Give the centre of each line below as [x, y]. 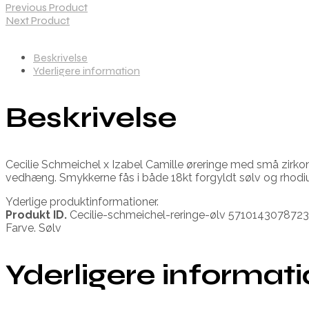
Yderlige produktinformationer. [82, 201]
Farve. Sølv [33, 228]
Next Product [38, 20]
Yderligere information [87, 70]
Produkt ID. [36, 215]
